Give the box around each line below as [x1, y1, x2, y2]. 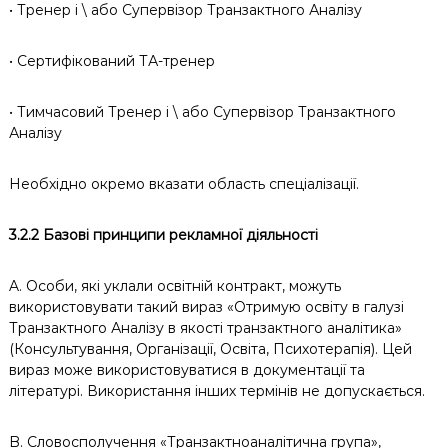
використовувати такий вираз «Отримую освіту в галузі [8, 298, 404, 316]
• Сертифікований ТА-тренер [8, 52, 215, 70]
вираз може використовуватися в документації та [8, 361, 365, 379]
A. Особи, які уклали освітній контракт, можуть [8, 277, 341, 295]
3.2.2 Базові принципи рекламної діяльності [8, 226, 318, 244]
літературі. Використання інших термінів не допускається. [8, 382, 425, 400]
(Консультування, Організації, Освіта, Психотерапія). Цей [8, 340, 412, 358]
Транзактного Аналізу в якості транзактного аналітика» [8, 319, 402, 337]
